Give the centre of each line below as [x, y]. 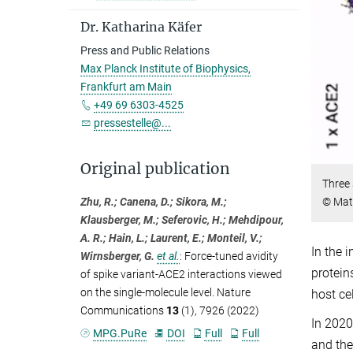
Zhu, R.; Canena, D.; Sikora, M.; [154, 202]
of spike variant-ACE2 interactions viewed [181, 274]
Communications [123, 310]
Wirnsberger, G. [117, 256]
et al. [168, 256]
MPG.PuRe [120, 333]
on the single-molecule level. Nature [165, 292]
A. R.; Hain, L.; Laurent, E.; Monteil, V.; [171, 238]
